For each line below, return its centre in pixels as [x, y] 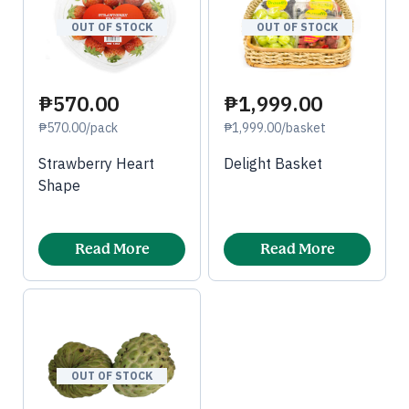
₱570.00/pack [78, 127]
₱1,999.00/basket [275, 127]
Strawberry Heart [96, 163]
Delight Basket [273, 163]
